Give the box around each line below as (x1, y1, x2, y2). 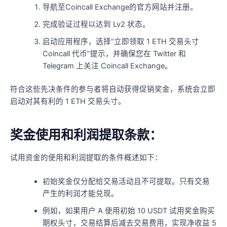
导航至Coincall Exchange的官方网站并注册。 (42, 3, 198, 12)
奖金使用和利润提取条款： (10, 127, 162, 142)
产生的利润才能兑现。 (42, 189, 119, 199)
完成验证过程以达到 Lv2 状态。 (42, 20, 150, 29)
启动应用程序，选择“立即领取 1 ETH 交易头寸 (42, 37, 199, 47)
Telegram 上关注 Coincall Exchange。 (42, 61, 172, 71)
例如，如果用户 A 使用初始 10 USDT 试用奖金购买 (42, 206, 215, 216)
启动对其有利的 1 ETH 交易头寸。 (10, 97, 126, 106)
